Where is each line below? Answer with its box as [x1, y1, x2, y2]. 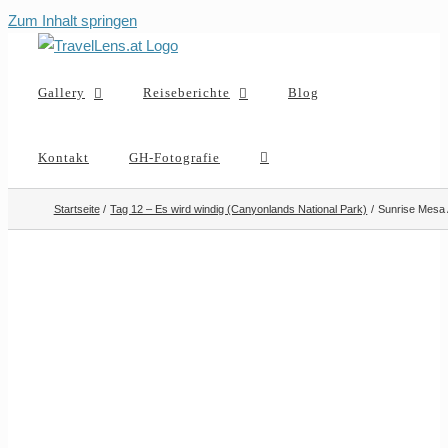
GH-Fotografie [129, 150, 220, 165]
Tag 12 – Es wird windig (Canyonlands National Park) [110, 203, 368, 215]
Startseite [53, 203, 100, 215]
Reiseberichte [143, 85, 230, 100]
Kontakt [38, 150, 89, 165]
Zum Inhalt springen [8, 12, 137, 29]
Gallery [38, 85, 85, 100]
